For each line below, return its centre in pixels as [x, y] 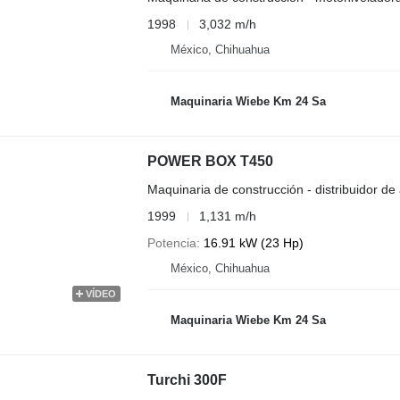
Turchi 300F [187, 380]
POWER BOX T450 [210, 162]
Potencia [171, 243]
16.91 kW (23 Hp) [253, 243]
